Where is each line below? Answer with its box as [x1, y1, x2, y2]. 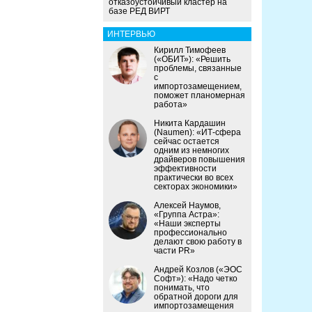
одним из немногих [154, 146, 229, 156]
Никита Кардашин [154, 118, 226, 129]
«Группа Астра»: [154, 210, 219, 220]
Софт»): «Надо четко [154, 274, 237, 284]
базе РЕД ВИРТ [109, 6, 170, 17]
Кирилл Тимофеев [154, 45, 226, 56]
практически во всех [154, 173, 233, 183]
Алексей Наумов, [154, 201, 221, 211]
